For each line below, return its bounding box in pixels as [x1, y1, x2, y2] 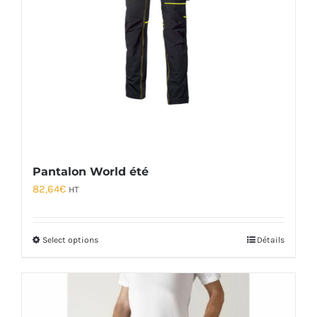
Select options [42, 235, 98, 246]
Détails [257, 235, 284, 246]
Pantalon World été [33, 165, 149, 179]
